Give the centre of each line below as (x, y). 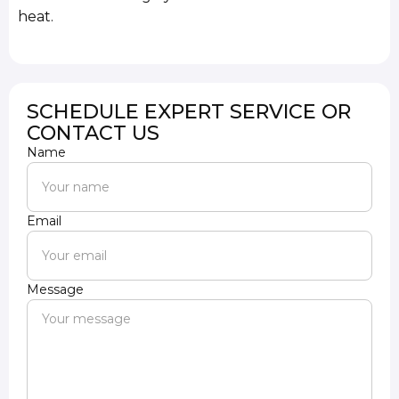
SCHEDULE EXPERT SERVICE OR (189, 112)
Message (56, 290)
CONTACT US (94, 133)
